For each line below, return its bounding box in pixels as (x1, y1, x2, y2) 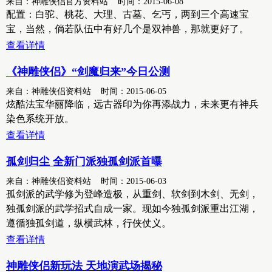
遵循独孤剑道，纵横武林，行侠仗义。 (6, 218, 171, 228)
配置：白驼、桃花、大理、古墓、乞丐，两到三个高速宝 (6, 9, 249, 19)
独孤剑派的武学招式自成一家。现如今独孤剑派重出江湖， (6, 203, 259, 214)
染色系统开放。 (6, 114, 74, 124)
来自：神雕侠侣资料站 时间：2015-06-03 (6, 176, 166, 186)
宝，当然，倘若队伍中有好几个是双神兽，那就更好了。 (6, 24, 249, 34)
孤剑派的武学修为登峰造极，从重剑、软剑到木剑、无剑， (6, 189, 259, 199)
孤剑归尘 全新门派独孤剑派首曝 (6, 155, 162, 168)
